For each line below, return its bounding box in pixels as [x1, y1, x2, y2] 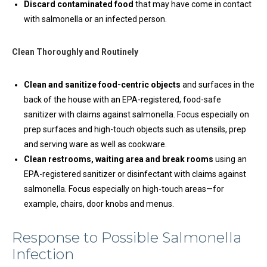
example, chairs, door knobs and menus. [24, 199, 174, 209]
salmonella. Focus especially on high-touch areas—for [24, 184, 224, 194]
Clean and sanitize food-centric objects [24, 80, 181, 89]
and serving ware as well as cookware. [24, 139, 167, 149]
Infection [12, 246, 74, 263]
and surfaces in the [181, 80, 254, 89]
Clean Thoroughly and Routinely [12, 47, 138, 57]
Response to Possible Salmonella [12, 229, 241, 246]
